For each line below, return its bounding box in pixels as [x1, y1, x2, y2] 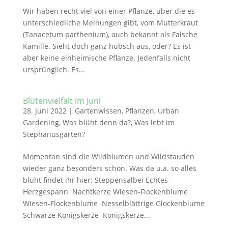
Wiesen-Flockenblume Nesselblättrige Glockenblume [22, 198, 205, 208]
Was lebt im [134, 118, 175, 127]
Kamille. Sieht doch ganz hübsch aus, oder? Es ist [22, 41, 191, 51]
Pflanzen [125, 106, 154, 116]
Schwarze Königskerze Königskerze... [22, 210, 150, 220]
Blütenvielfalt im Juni [22, 95, 101, 106]
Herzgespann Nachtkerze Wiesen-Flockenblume [22, 187, 188, 196]
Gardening [22, 118, 59, 127]
